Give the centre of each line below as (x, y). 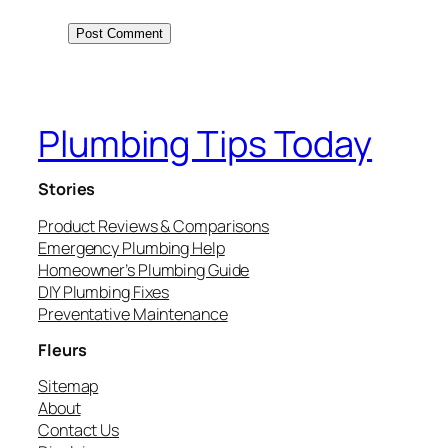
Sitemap (68, 386)
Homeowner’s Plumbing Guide (144, 269)
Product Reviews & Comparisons (154, 225)
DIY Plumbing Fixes (104, 291)
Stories (67, 189)
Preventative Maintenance (133, 313)
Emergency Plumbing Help (131, 247)
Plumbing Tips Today (205, 143)
